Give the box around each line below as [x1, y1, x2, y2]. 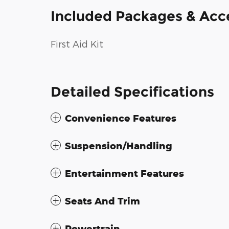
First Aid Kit [51, 38, 103, 50]
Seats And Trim [65, 195, 140, 207]
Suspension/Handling [65, 140, 172, 152]
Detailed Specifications [51, 83, 214, 101]
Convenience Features [65, 112, 176, 124]
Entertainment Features [65, 168, 184, 179]
